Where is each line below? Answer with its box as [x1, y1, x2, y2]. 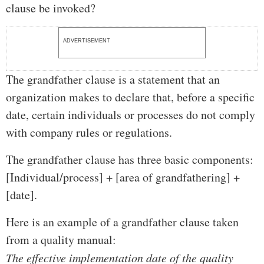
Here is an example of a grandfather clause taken [6, 214, 239, 230]
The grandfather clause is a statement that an [6, 71, 220, 88]
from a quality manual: [6, 232, 116, 248]
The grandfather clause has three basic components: [6, 151, 253, 168]
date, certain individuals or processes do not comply [6, 107, 255, 123]
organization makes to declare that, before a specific [6, 89, 255, 105]
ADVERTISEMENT [63, 38, 110, 44]
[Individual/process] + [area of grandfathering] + [6, 169, 240, 186]
